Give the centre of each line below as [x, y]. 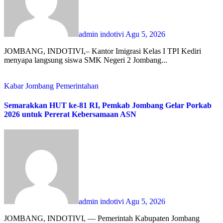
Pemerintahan [77, 86]
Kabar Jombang [30, 86]
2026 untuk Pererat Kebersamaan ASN [70, 114]
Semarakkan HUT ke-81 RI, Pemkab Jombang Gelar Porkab [108, 106]
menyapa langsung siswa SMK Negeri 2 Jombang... [86, 60]
